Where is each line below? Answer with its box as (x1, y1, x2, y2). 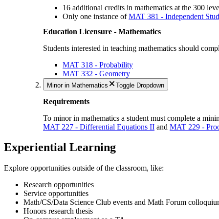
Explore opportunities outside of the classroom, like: (4, 164, 166, 173)
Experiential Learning (4, 141, 116, 154)
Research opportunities (23, 180, 94, 189)
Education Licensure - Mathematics (43, 27, 161, 36)
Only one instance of (63, 12, 129, 21)
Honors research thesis (23, 207, 93, 216)
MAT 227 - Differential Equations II (43, 122, 154, 131)
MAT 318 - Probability (63, 61, 133, 69)
